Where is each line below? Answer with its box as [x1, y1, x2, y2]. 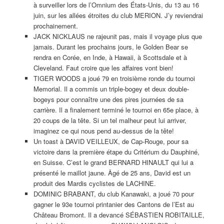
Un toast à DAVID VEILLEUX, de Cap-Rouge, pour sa [33, 136, 188, 146]
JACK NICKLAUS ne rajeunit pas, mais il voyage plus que [33, 31, 202, 41]
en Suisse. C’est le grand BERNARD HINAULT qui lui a [33, 157, 193, 167]
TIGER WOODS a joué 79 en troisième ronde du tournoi [33, 73, 195, 83]
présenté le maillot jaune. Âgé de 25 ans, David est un [33, 168, 190, 178]
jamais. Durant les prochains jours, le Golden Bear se [33, 42, 188, 52]
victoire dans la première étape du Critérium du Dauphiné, [33, 147, 199, 157]
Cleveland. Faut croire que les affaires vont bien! [33, 63, 173, 73]
